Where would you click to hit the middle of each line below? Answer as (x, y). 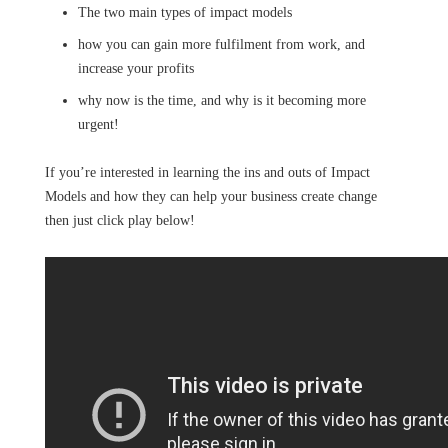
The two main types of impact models (184, 12)
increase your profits (135, 68)
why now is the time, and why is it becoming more (221, 100)
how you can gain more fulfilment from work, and (221, 44)
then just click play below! (119, 220)
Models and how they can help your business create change (210, 196)
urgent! (98, 124)
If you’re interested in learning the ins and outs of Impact (207, 172)
